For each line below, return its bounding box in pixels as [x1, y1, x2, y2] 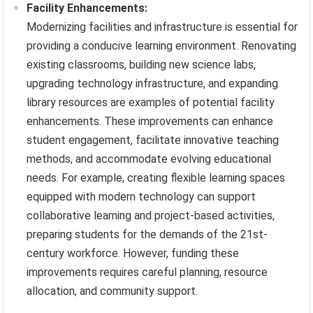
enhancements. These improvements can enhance [27, 114, 274, 128]
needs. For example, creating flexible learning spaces [27, 170, 286, 184]
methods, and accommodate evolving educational [27, 152, 272, 166]
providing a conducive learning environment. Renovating [27, 38, 297, 52]
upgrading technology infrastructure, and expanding [27, 76, 279, 90]
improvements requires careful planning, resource [27, 265, 268, 279]
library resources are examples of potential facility [27, 95, 275, 109]
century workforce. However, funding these [27, 246, 240, 260]
